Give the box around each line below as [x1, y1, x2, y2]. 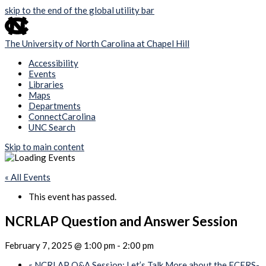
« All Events [5, 172, 50, 182]
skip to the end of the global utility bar [5, 5, 154, 15]
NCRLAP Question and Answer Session [5, 213, 237, 229]
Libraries [28, 79, 64, 90]
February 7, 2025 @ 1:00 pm [5, 240, 115, 251]
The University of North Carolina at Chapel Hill [5, 38, 189, 49]
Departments [28, 100, 81, 111]
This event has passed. [28, 191, 116, 202]
